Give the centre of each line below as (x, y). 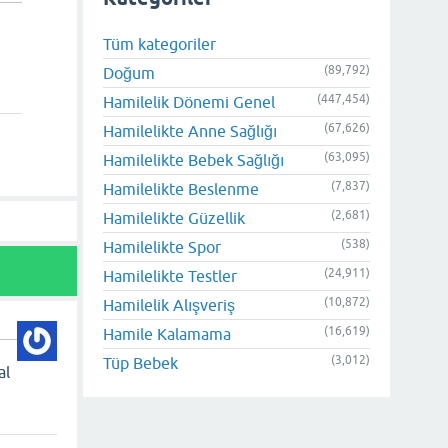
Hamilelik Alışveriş (169, 304)
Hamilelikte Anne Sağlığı (190, 130)
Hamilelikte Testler (170, 275)
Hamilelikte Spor (162, 246)
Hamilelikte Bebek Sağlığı (193, 159)
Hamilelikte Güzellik (174, 217)
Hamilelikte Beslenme (181, 188)
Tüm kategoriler (159, 43)
